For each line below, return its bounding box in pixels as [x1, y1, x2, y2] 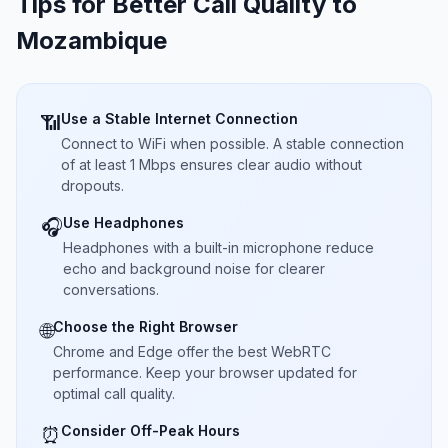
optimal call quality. [53, 385, 175, 402]
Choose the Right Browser [53, 318, 238, 335]
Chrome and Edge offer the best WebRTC [53, 343, 331, 360]
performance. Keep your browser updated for [53, 364, 357, 381]
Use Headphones [63, 214, 184, 231]
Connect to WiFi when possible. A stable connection [61, 135, 404, 152]
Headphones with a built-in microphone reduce [63, 239, 374, 256]
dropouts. [61, 177, 124, 194]
